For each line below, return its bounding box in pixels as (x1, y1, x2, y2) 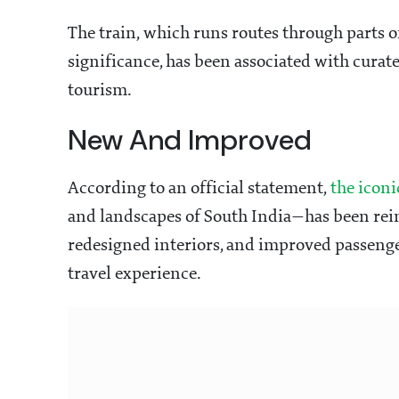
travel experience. (68, 265, 201, 284)
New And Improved (68, 121, 312, 159)
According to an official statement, (68, 180, 330, 199)
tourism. (68, 82, 132, 101)
